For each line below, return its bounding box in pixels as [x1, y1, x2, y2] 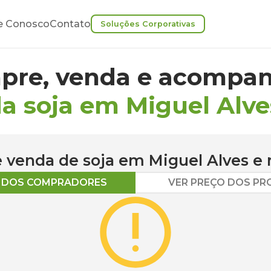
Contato [50, 18, 91, 30]
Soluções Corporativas [100, 19, 195, 28]
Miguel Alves [149, 151, 249, 169]
